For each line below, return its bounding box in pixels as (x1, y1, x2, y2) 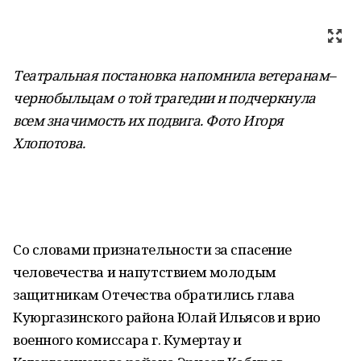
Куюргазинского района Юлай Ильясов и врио (13, 308, 321, 326)
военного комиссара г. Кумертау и (13, 330, 242, 349)
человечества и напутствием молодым (13, 263, 276, 281)
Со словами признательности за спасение (13, 240, 293, 259)
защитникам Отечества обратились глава (13, 285, 295, 304)
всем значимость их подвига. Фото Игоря (13, 111, 284, 130)
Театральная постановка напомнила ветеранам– (13, 66, 335, 85)
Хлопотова (13, 134, 83, 152)
